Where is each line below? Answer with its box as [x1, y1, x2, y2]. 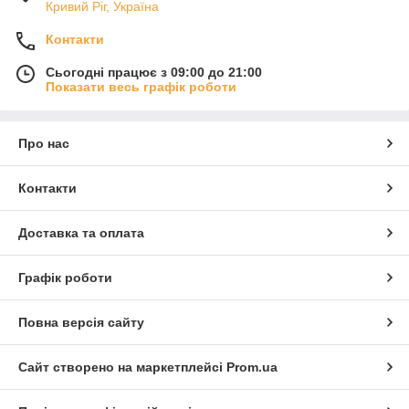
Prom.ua [226, 359, 278, 374]
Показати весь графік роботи [46, 79, 236, 94]
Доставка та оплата [18, 225, 144, 240]
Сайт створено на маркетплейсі [18, 359, 226, 374]
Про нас [18, 135, 69, 151]
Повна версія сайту [18, 314, 144, 330]
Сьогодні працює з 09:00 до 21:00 [46, 64, 262, 79]
